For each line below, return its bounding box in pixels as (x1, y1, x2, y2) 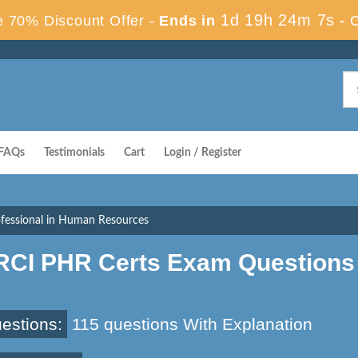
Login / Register (164, 147, 241, 158)
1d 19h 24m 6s (220, 11, 336, 29)
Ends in (154, 13, 221, 29)
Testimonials (44, 147, 105, 158)
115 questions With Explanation (67, 315, 312, 333)
